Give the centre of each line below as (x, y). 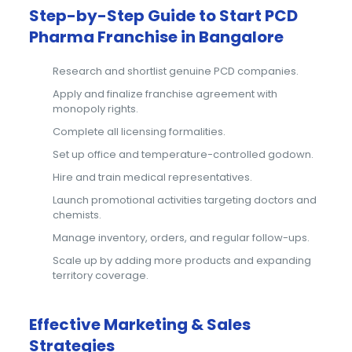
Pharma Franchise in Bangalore (157, 37)
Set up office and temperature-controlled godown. (183, 154)
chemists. (77, 214)
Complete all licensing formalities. (139, 131)
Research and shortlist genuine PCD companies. (176, 71)
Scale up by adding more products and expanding (182, 260)
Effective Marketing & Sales (140, 324)
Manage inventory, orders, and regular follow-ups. (181, 237)
